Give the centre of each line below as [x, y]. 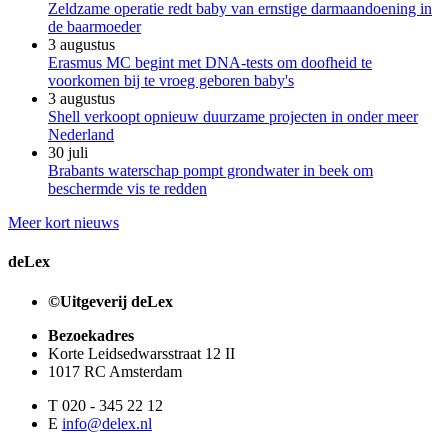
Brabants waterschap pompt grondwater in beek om [210, 171]
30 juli [68, 153]
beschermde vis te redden [127, 189]
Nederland [81, 135]
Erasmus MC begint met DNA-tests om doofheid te [210, 63]
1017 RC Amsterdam [115, 371]
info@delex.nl [107, 423]
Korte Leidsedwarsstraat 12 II [141, 353]
